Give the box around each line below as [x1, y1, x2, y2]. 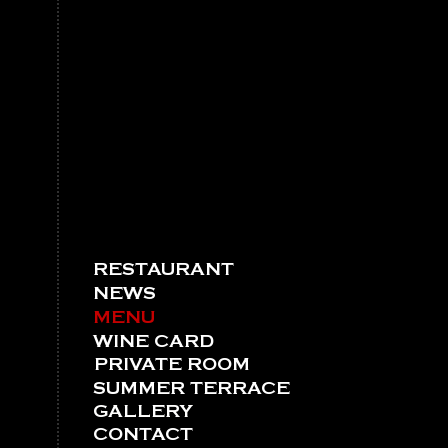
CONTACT [93, 430, 193, 440]
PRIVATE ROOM [94, 360, 250, 370]
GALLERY [93, 407, 193, 417]
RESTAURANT [93, 265, 234, 275]
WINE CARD [93, 337, 214, 347]
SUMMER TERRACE [93, 384, 290, 394]
